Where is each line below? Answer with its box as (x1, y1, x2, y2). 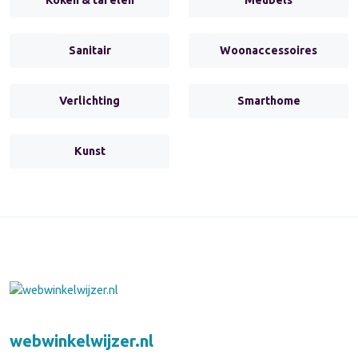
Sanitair (68, 43, 111, 57)
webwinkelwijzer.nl (10, 332, 153, 351)
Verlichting (59, 93, 120, 107)
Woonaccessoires (220, 43, 317, 57)
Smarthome (237, 93, 300, 107)
